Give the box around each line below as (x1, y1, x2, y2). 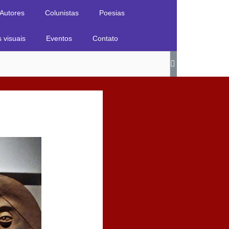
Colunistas (45, 9, 79, 17)
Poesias (99, 9, 125, 17)
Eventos (46, 34, 72, 42)
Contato (93, 34, 118, 42)
